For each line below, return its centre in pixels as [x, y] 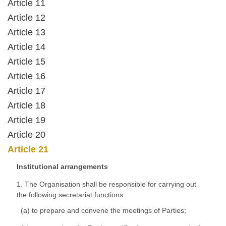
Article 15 [26, 62]
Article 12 [26, 18]
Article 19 [26, 120]
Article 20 [26, 135]
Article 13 [26, 32]
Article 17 [26, 91]
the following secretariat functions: [71, 195]
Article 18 [26, 105]
